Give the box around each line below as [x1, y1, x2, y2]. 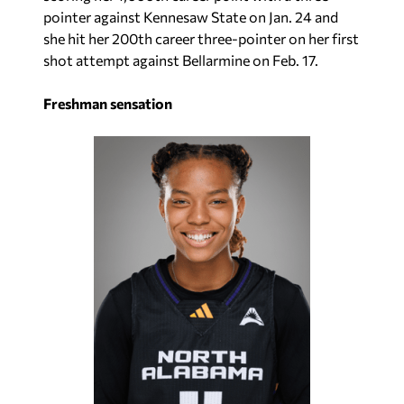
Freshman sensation [43, 94, 172, 112]
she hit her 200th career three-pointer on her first [43, 29, 359, 47]
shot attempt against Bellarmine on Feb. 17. [43, 50, 318, 69]
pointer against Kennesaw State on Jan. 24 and [43, 7, 338, 25]
